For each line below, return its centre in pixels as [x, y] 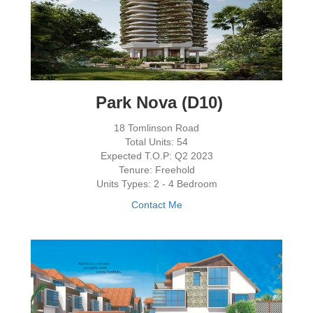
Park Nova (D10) [156, 102]
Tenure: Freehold [156, 169]
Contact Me [156, 204]
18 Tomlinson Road [156, 128]
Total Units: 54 [156, 141]
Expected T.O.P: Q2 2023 [156, 155]
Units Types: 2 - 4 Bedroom [156, 183]
